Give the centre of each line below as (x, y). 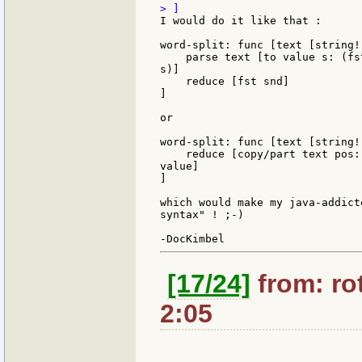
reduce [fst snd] (225, 81)
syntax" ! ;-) (202, 214)
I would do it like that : (241, 20)
